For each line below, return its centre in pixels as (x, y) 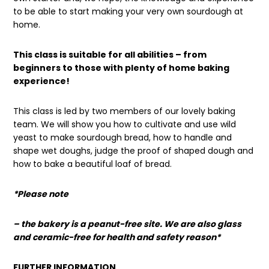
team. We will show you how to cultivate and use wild (125, 124)
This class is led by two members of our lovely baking (125, 111)
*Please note (41, 194)
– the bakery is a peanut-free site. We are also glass (128, 224)
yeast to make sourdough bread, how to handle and (123, 137)
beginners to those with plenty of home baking (122, 68)
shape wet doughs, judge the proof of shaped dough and (134, 150)
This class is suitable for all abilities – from (110, 54)
